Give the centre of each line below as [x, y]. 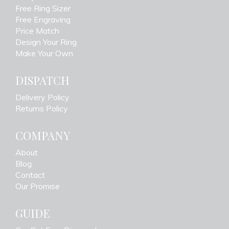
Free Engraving [43, 20]
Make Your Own [44, 53]
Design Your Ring [46, 42]
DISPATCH [42, 81]
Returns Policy [42, 109]
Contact [30, 175]
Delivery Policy [42, 97]
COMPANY [43, 136]
